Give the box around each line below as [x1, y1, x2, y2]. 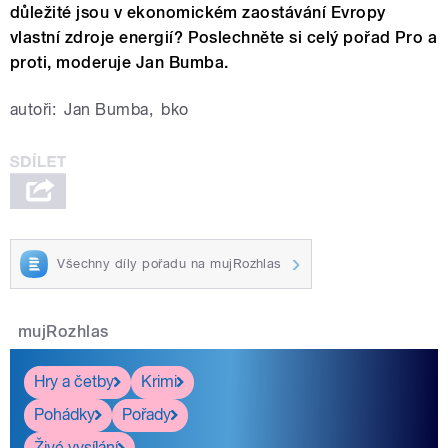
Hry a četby [34, 372, 114, 392]
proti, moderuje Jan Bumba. [10, 53, 229, 73]
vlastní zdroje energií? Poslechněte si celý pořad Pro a [10, 28, 438, 48]
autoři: [10, 100, 57, 120]
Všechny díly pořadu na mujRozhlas [57, 256, 282, 272]
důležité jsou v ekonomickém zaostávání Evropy [10, 3, 386, 23]
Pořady [122, 405, 171, 425]
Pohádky [34, 405, 95, 425]
